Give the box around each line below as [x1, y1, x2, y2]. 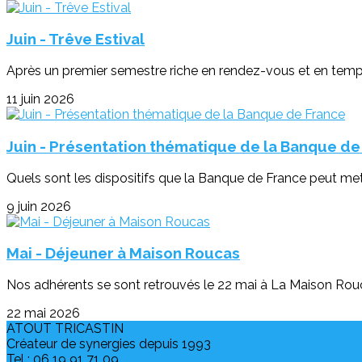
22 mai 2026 [6, 305, 80, 322]
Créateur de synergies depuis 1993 [6, 336, 211, 352]
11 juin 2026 [6, 91, 74, 107]
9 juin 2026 [6, 198, 71, 214]
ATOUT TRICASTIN [6, 321, 124, 337]
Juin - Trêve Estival [6, 30, 145, 48]
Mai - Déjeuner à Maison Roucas [6, 244, 240, 263]
